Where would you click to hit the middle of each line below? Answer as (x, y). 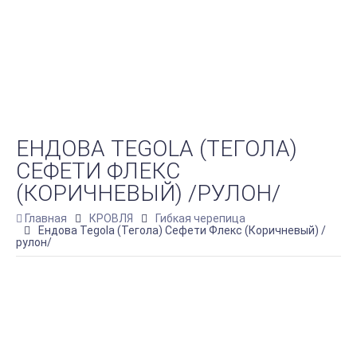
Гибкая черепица (200, 218)
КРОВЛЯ (111, 218)
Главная (46, 218)
